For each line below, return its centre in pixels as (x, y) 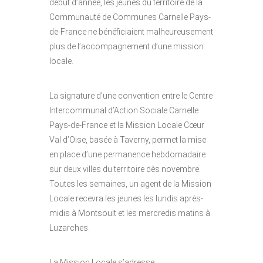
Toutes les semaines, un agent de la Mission (130, 184)
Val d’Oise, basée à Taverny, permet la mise (128, 140)
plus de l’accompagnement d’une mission (127, 47)
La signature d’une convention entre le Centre (131, 96)
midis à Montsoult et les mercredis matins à (130, 213)
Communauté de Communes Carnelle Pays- (130, 17)
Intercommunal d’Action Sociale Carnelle (124, 111)
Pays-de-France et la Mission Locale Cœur (127, 125)
